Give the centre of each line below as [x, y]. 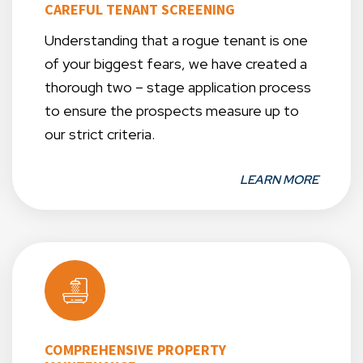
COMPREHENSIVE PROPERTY [135, 350]
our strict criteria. [100, 135]
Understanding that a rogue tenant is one [176, 41]
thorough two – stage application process [178, 88]
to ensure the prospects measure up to [172, 111]
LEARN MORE [279, 180]
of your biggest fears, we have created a [176, 64]
